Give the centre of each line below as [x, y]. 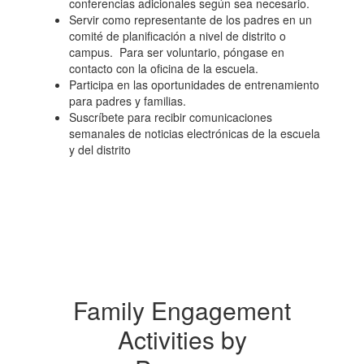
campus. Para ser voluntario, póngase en [177, 52]
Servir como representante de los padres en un [191, 19]
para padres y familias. [128, 101]
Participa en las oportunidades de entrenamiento [194, 84]
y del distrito [100, 149]
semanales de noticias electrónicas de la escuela [195, 133]
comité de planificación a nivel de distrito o [178, 36]
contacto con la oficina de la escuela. [165, 68]
